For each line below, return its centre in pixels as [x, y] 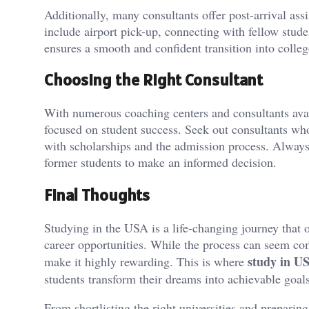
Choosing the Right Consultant [153, 80]
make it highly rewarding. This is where [146, 262]
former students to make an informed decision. [160, 162]
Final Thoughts [97, 195]
